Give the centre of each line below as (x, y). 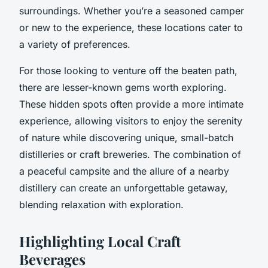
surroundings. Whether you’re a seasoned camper (132, 10)
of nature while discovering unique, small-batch (126, 137)
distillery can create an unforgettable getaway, (124, 188)
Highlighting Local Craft (100, 241)
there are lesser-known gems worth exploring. (123, 87)
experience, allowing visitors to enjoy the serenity (131, 121)
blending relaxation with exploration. (101, 204)
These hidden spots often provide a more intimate (131, 104)
